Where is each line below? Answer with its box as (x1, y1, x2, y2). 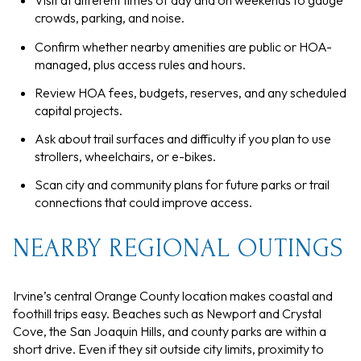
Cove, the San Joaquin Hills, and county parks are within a (13, 322, 326, 339)
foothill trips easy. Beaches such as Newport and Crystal (13, 305, 322, 322)
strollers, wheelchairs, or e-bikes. (34, 148, 216, 165)
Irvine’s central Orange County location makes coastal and (13, 287, 333, 304)
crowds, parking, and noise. (34, 10, 185, 27)
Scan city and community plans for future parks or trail (34, 176, 330, 193)
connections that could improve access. (34, 194, 252, 211)
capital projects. (34, 102, 122, 118)
